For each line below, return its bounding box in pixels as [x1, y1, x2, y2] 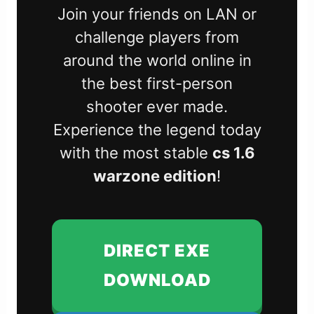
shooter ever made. [86, 97, 228, 116]
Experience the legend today [53, 121, 261, 139]
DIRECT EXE [104, 240, 210, 261]
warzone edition [93, 167, 217, 186]
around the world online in [62, 51, 252, 70]
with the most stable [59, 144, 212, 163]
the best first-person [81, 74, 233, 93]
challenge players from [75, 28, 239, 47]
